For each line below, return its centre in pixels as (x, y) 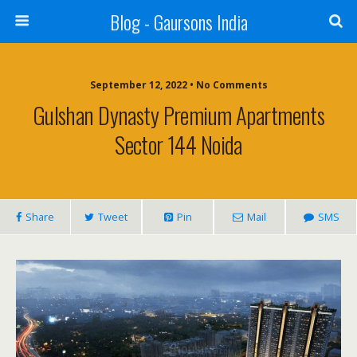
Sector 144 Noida (178, 144)
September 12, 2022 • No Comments (178, 85)
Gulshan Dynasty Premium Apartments (178, 115)
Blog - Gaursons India (178, 22)
